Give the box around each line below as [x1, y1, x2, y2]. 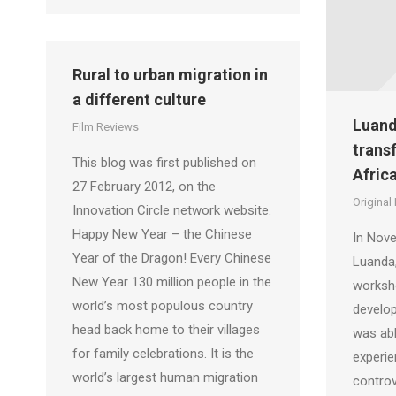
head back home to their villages [72, 322, 260, 338]
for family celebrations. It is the [72, 346, 254, 362]
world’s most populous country [72, 298, 253, 314]
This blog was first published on [72, 155, 256, 171]
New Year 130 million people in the [72, 274, 271, 290]
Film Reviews [72, 120, 139, 133]
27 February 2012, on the [72, 179, 216, 194]
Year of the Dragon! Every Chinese [72, 250, 271, 266]
